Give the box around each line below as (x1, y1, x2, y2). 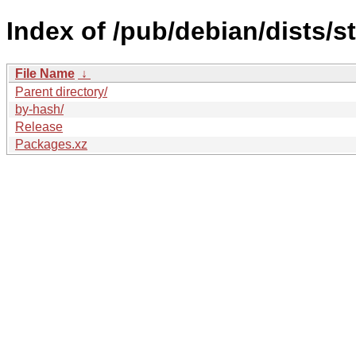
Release (15, 119, 63, 133)
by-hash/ (15, 102, 64, 116)
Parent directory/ (15, 84, 107, 99)
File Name (15, 66, 75, 80)
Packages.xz (15, 137, 87, 151)
